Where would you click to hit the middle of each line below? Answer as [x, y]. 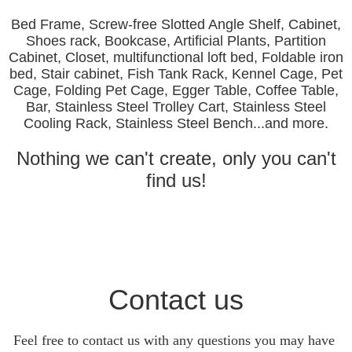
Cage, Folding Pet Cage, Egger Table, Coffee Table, [176, 91]
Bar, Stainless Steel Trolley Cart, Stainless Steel [176, 107]
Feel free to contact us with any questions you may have [174, 341]
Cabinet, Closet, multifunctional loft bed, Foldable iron [176, 58]
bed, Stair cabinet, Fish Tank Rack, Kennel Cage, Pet [176, 74]
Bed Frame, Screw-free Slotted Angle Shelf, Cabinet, [176, 25]
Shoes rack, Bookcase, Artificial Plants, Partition [176, 41]
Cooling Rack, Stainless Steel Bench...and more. [176, 124]
